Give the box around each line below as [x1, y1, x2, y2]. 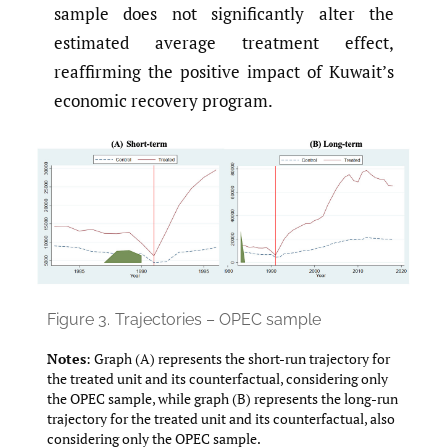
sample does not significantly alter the [54, 2, 394, 26]
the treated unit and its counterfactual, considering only [47, 369, 388, 389]
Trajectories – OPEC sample [115, 310, 321, 330]
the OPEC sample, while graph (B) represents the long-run [47, 389, 398, 409]
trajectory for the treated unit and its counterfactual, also [47, 409, 395, 429]
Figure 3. [47, 310, 110, 330]
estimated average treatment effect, [54, 31, 394, 55]
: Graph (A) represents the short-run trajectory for [86, 349, 390, 369]
